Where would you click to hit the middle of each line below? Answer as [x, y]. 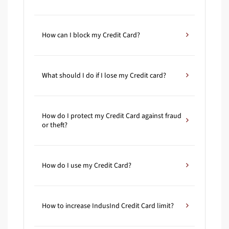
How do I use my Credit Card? [87, 166]
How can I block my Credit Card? [91, 36]
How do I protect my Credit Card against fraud [112, 116]
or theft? [55, 125]
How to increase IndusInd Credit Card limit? [108, 206]
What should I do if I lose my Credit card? [104, 76]
